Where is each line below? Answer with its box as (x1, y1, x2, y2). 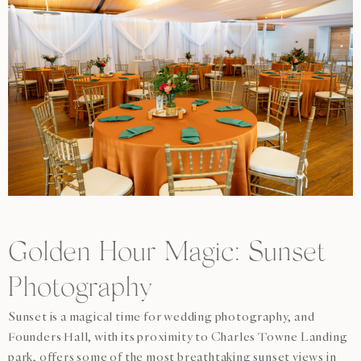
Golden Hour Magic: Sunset (8, 239, 326, 268)
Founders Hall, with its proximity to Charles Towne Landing (8, 330, 348, 343)
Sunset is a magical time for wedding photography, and (8, 309, 315, 323)
